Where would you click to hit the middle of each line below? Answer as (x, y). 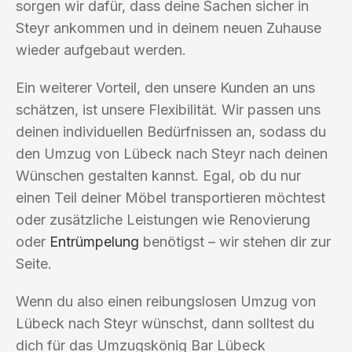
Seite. (34, 263)
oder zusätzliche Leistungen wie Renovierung (163, 219)
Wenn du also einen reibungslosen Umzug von (166, 301)
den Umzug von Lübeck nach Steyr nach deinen (172, 153)
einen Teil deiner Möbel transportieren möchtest (170, 197)
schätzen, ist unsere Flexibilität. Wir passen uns (168, 109)
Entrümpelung (94, 241)
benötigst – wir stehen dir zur (235, 241)
